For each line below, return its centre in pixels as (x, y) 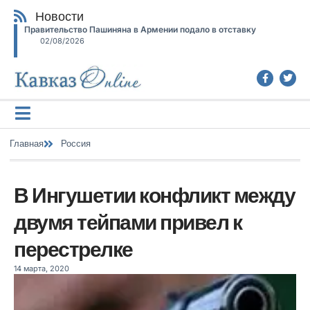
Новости (60, 16)
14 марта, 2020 (42, 268)
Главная (27, 144)
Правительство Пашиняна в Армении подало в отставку (140, 29)
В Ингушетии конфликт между (154, 195)
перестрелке (73, 249)
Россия (76, 144)
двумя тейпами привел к (128, 222)
